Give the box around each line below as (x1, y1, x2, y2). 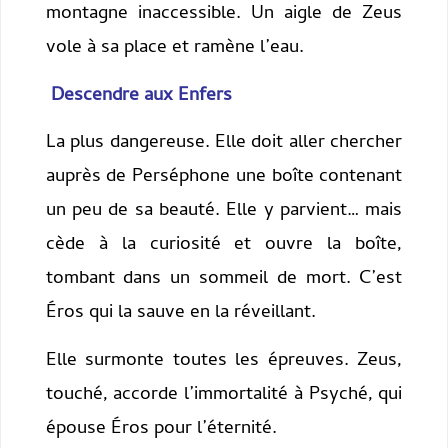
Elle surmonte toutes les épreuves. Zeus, (45, 345, 403, 377)
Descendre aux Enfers (45, 80, 232, 112)
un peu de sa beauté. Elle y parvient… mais (45, 196, 403, 228)
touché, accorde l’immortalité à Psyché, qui (45, 379, 403, 411)
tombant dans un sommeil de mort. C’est (45, 264, 403, 296)
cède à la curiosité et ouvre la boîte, (45, 230, 403, 262)
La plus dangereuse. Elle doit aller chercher (45, 128, 403, 160)
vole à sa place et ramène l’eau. (45, 33, 304, 65)
